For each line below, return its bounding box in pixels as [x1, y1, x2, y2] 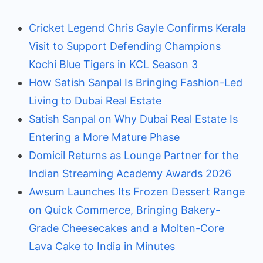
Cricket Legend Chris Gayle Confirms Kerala [29, 21, 246, 34]
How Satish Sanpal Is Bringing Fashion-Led [29, 76, 242, 89]
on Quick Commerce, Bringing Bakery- [29, 203, 220, 216]
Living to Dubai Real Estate [29, 94, 161, 107]
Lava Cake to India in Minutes [29, 240, 175, 252]
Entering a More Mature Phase [29, 130, 180, 143]
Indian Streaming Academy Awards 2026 [29, 167, 231, 180]
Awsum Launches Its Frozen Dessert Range [29, 185, 245, 198]
